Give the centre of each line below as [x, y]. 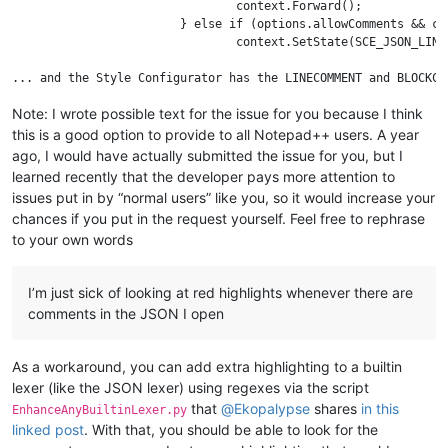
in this [380, 408]
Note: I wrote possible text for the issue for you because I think [217, 113]
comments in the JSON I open [126, 313]
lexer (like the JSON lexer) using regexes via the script [190, 387]
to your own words [72, 239]
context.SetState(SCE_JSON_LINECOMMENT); [124, 42]
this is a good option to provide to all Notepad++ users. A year [215, 134]
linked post [48, 429]
